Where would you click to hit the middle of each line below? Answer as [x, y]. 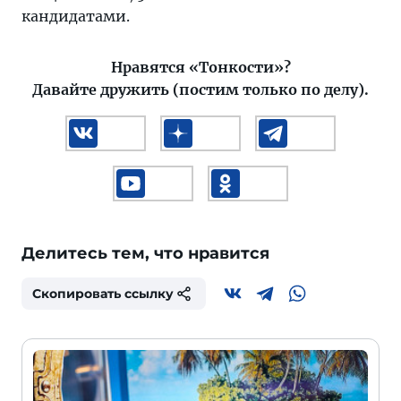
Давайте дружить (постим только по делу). [200, 90]
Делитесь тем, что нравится [145, 253]
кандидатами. [76, 16]
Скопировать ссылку [103, 294]
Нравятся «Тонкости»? [200, 67]
